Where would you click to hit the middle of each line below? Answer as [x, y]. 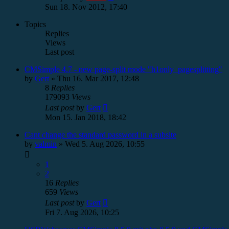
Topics [35, 24]
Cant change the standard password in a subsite [100, 135]
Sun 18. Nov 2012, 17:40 [86, 7]
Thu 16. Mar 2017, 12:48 [98, 78]
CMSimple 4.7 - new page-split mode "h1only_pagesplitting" [123, 69]
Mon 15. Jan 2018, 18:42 [86, 117]
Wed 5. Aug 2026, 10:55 [105, 144]
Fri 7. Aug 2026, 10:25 [82, 212]
